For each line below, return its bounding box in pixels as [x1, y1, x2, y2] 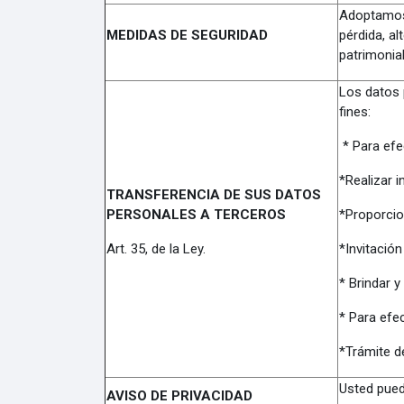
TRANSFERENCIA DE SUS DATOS [106, 187, 321, 203]
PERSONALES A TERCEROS [106, 207, 286, 223]
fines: [338, 104, 371, 120]
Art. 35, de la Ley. [106, 241, 206, 257]
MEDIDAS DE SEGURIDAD [106, 27, 268, 43]
